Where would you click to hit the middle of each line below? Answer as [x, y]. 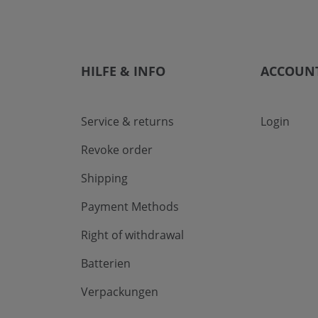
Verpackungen [120, 292]
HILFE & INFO [123, 71]
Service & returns [127, 121]
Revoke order [117, 150]
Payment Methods [130, 207]
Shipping [104, 178]
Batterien [106, 263]
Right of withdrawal [132, 235]
